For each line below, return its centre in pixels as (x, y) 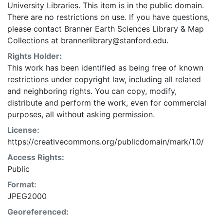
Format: (22, 184)
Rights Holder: (35, 56)
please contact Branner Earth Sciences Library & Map (106, 29)
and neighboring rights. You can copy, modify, (92, 91)
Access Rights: (36, 157)
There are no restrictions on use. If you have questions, (109, 17)
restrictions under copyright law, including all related (104, 79)
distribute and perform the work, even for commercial (107, 103)
